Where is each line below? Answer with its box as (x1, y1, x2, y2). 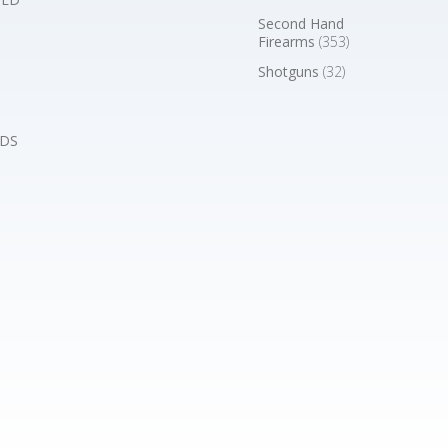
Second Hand (258, 13, 345, 33)
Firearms (258, 31, 320, 51)
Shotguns (258, 62, 324, 82)
